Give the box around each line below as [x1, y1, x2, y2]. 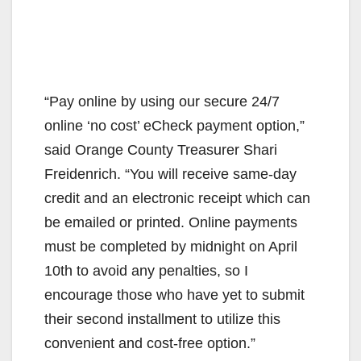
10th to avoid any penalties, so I [44, 263, 248, 280]
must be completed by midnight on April [44, 239, 297, 255]
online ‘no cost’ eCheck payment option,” [44, 118, 305, 135]
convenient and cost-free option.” [44, 335, 255, 352]
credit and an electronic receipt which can [44, 190, 310, 207]
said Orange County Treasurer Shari [44, 142, 277, 159]
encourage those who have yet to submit [44, 287, 305, 304]
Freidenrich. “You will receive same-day [44, 166, 297, 183]
